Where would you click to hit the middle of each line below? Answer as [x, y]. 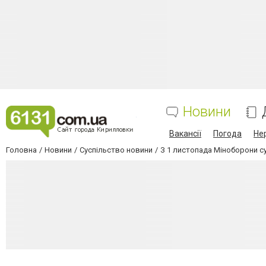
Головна [21, 150]
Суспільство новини [116, 150]
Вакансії [185, 134]
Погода [227, 134]
